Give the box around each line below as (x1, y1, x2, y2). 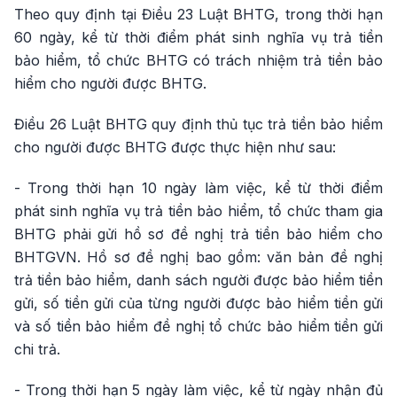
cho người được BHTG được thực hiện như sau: (14, 138, 336, 156)
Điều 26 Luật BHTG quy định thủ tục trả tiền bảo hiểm (14, 115, 383, 133)
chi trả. (14, 340, 60, 358)
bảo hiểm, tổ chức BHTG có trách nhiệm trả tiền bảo (14, 51, 383, 69)
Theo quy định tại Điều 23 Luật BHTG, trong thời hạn (14, 5, 383, 23)
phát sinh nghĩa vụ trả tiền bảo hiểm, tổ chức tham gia (14, 202, 383, 220)
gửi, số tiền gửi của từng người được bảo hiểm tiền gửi (14, 294, 383, 312)
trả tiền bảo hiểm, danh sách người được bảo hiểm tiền (14, 271, 383, 289)
